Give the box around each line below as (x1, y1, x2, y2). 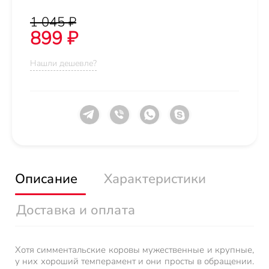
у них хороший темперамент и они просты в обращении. (15, 255, 254, 267)
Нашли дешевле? (30, 58, 97, 69)
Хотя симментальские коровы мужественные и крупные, (15, 244, 254, 256)
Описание (15, 170, 77, 188)
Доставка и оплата (16, 201, 135, 219)
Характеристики (104, 170, 207, 188)
